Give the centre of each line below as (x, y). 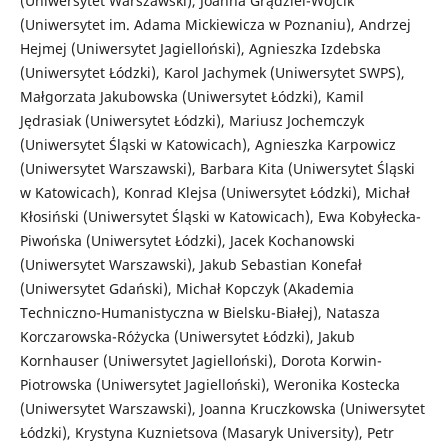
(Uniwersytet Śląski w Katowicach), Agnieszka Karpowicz (207, 145)
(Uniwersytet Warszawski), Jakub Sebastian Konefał (190, 265)
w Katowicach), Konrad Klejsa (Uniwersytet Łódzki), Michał (214, 193)
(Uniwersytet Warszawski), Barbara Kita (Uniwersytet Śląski (217, 169)
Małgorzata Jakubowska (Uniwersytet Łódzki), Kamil (191, 97)
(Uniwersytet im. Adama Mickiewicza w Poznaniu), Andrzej (215, 25)
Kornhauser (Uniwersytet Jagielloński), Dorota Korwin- (200, 361)
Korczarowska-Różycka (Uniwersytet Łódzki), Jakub (187, 337)
